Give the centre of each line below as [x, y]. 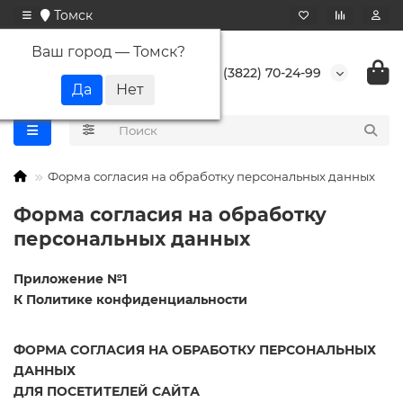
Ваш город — [82, 51]
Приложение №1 [70, 279]
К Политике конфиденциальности [130, 300]
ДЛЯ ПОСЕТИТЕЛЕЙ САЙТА [107, 391]
